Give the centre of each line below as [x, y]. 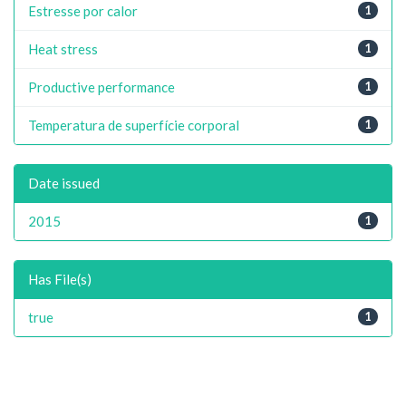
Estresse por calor [83, 10]
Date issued [64, 183]
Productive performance [101, 87]
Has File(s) [60, 279]
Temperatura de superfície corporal [134, 125]
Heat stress [63, 48]
